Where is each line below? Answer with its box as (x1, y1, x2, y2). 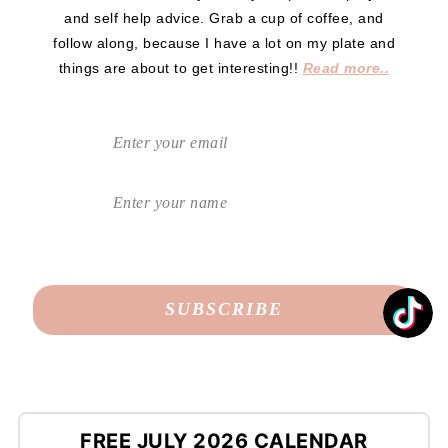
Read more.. (302, 59, 390, 76)
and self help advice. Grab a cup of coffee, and (64, 9, 384, 26)
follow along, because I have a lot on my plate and (53, 34, 395, 51)
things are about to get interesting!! (58, 59, 303, 76)
